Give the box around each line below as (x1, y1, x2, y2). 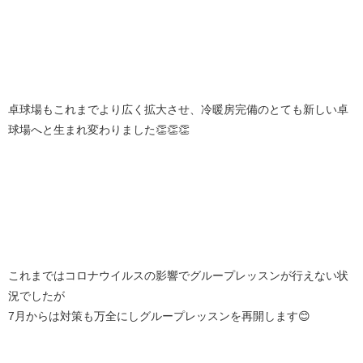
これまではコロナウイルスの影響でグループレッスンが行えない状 (8, 269, 348, 283)
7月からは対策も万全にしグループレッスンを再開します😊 (8, 310, 336, 323)
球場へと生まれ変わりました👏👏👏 (8, 123, 209, 137)
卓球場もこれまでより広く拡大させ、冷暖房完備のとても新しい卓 (8, 103, 348, 117)
